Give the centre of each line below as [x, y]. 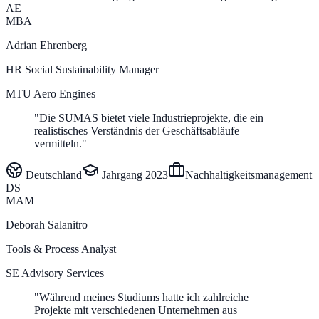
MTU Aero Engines [51, 93]
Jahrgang [122, 174]
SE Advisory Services [55, 273]
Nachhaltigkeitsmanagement [249, 174]
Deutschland [54, 174]
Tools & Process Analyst [61, 249]
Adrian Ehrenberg [46, 45]
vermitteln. [58, 143]
